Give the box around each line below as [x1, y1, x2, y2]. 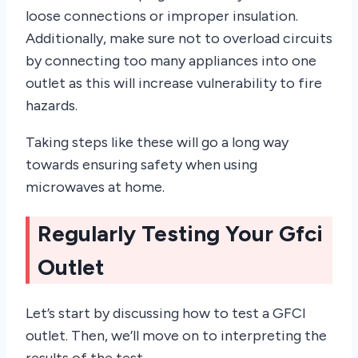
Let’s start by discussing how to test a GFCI [26, 304, 306, 323]
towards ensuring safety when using [26, 156, 257, 173]
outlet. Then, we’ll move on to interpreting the [26, 327, 327, 345]
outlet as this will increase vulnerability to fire [26, 74, 322, 92]
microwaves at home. [26, 178, 165, 196]
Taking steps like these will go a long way [26, 133, 288, 151]
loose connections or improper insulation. [26, 7, 298, 25]
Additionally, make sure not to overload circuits [26, 30, 332, 47]
